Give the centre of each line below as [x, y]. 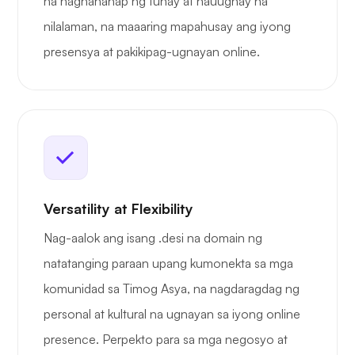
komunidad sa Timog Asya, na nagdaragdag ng [172, 289]
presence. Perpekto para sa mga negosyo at [166, 340]
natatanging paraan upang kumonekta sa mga [168, 263]
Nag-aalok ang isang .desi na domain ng [153, 238]
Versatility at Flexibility [118, 209]
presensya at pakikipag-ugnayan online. [152, 52]
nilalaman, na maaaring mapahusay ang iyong [167, 27]
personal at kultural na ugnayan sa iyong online [172, 314]
